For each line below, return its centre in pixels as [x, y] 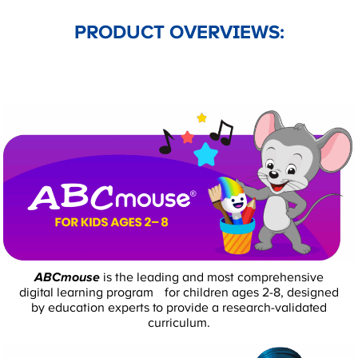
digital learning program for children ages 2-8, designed [179, 293]
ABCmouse [67, 278]
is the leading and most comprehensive [212, 278]
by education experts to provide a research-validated [179, 308]
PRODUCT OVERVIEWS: [179, 32]
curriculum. [179, 323]
